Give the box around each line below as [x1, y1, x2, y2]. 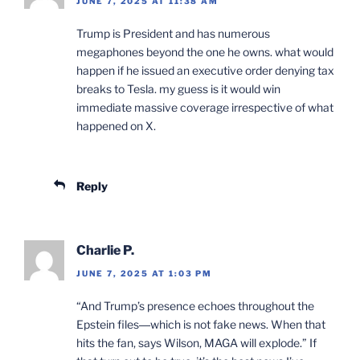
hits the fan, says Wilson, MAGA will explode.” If [76, 335, 317, 350]
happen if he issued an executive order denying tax [76, 63, 334, 78]
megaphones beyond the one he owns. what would [76, 45, 333, 59]
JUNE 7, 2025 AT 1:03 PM [76, 268, 212, 278]
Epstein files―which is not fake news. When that [76, 317, 325, 331]
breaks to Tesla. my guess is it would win [76, 82, 280, 96]
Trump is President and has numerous [76, 27, 270, 41]
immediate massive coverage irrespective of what [76, 100, 333, 115]
